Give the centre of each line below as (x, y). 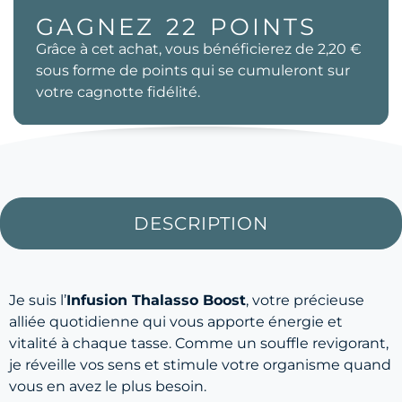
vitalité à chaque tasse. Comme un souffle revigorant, (199, 344)
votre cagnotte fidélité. (118, 92)
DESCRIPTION (201, 224)
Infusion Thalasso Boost (156, 301)
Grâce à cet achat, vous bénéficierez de (177, 49)
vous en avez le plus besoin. (108, 387)
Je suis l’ (38, 301)
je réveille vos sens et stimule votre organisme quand (200, 365)
